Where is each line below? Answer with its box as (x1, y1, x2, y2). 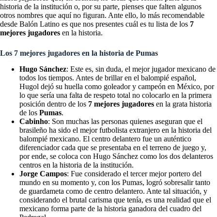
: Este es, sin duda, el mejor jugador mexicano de (66, 64, 216, 73)
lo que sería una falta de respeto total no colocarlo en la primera (19, 91, 212, 99)
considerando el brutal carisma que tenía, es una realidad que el (19, 195, 211, 204)
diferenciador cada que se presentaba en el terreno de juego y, (19, 143, 206, 152)
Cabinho (19, 117, 48, 125)
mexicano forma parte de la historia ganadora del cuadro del (19, 204, 201, 213)
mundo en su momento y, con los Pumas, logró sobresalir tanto (19, 178, 210, 186)
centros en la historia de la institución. (19, 160, 134, 169)
